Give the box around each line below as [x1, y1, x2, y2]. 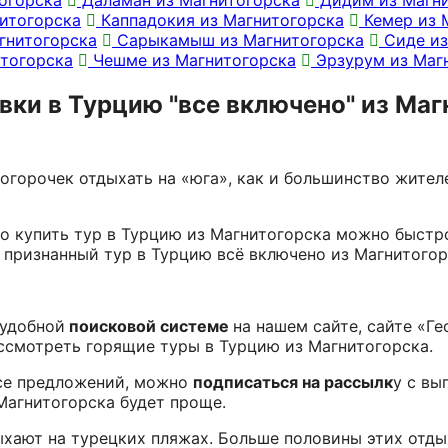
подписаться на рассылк [193, 371, 393, 392]
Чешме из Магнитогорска [88, 49, 296, 70]
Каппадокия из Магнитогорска [96, 9, 344, 30]
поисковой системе [65, 315, 233, 336]
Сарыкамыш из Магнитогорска [112, 29, 364, 50]
